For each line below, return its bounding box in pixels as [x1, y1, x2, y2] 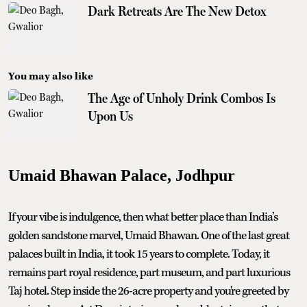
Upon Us [88, 107, 133, 124]
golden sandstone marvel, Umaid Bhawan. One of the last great [8, 228, 289, 243]
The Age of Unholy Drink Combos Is [88, 89, 275, 106]
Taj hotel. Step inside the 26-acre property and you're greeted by [8, 283, 288, 299]
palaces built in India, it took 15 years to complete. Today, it [8, 246, 269, 262]
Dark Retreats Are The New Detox [88, 2, 267, 19]
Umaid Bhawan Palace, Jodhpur [8, 166, 235, 184]
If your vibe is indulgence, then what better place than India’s [8, 209, 278, 225]
